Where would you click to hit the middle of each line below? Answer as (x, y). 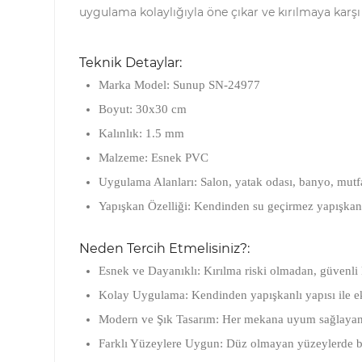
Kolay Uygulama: (143, 295)
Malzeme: (123, 157)
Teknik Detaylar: (130, 62)
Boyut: (116, 109)
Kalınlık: (120, 133)
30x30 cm (160, 109)
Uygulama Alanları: (148, 181)
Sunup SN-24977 (215, 84)
